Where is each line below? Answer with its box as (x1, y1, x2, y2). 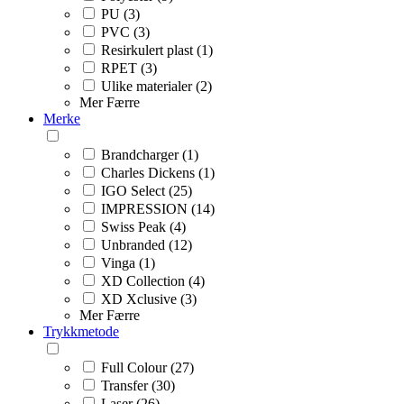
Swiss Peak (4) (101, 218, 186, 234)
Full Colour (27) (101, 359, 194, 375)
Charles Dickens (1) (101, 164, 215, 180)
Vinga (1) (101, 254, 155, 271)
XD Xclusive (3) (101, 290, 197, 307)
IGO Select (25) (101, 182, 192, 198)
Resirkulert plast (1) (101, 41, 213, 58)
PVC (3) (101, 23, 150, 40)
